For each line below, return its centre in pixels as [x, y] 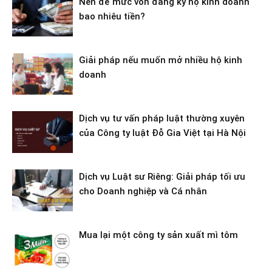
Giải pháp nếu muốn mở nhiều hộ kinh [161, 60]
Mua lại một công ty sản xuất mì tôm [158, 235]
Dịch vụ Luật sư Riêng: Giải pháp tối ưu [162, 177]
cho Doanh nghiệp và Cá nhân [143, 192]
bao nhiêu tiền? [112, 17]
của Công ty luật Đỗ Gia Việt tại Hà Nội [162, 133]
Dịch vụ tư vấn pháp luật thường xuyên [162, 119]
